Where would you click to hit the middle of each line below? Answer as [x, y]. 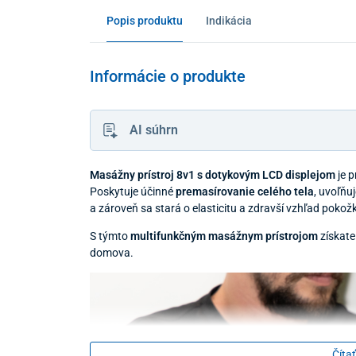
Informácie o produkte [167, 76]
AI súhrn [154, 130]
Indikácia [229, 20]
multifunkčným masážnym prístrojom [224, 236]
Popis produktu [144, 20]
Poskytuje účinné [132, 191]
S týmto [110, 236]
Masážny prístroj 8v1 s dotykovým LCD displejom [212, 174]
